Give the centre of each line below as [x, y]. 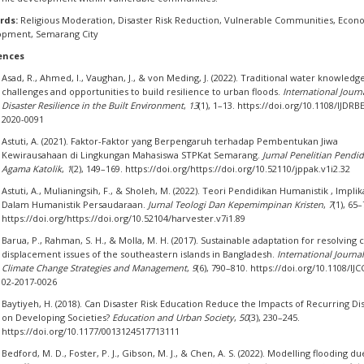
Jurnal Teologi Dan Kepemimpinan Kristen [235, 204]
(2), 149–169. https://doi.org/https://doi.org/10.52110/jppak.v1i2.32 [210, 169]
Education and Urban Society [173, 317]
